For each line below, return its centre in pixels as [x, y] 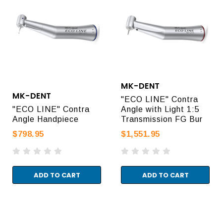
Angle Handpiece [46, 119]
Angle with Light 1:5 [160, 109]
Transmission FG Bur [162, 119]
